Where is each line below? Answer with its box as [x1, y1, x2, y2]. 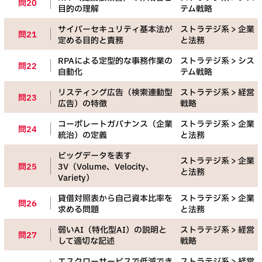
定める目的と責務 [58, 35, 123, 47]
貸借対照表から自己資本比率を [58, 192, 173, 205]
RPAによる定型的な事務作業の [58, 55, 173, 68]
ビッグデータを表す [58, 150, 132, 163]
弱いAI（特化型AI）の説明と [58, 224, 167, 237]
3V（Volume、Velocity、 [58, 161, 154, 174]
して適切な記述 [58, 235, 115, 248]
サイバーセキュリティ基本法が [58, 23, 173, 36]
